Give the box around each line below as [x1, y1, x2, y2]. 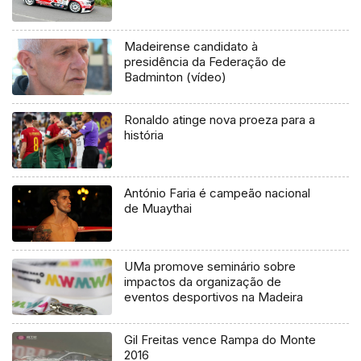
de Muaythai [124, 200, 193, 216]
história [124, 127, 164, 143]
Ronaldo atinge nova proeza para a [124, 112, 316, 127]
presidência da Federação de [124, 54, 287, 70]
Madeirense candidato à [124, 39, 259, 55]
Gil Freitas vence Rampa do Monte [124, 331, 317, 347]
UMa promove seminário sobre [124, 258, 297, 274]
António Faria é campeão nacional [124, 185, 311, 201]
